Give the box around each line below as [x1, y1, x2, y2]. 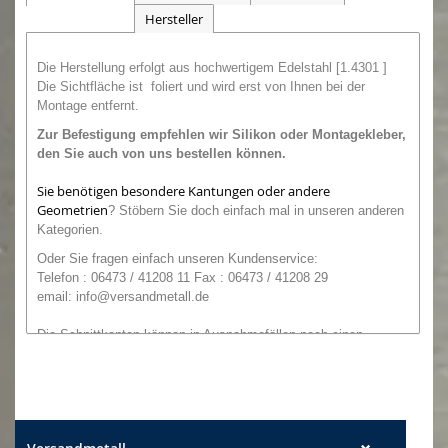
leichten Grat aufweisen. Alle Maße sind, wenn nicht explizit [37, 345, 382, 361]
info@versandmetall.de [76, 288, 209, 304]
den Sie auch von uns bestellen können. [37, 145, 286, 161]
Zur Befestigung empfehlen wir [37, 126, 232, 142]
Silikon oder [232, 126, 312, 142]
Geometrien [37, 200, 108, 219]
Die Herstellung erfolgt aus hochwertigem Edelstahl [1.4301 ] [37, 59, 387, 75]
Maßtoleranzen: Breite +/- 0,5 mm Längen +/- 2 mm [37, 383, 336, 399]
